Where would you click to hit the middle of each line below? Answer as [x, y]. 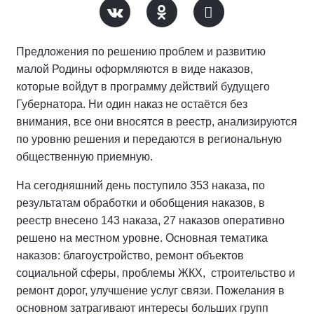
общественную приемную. [84, 156]
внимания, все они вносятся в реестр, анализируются [157, 121]
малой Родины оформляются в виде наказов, [135, 69]
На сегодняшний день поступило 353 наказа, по [141, 185]
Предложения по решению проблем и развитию [141, 51]
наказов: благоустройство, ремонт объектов [130, 255]
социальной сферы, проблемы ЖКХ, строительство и [156, 273]
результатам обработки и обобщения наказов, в [141, 203]
